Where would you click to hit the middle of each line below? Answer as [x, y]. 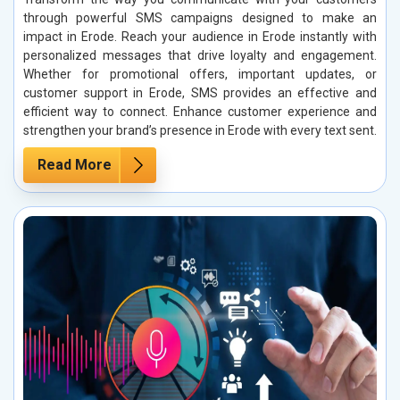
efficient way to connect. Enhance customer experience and [200, 111]
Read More [75, 164]
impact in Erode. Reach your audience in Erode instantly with [200, 36]
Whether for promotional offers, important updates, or [200, 74]
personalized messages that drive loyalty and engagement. [200, 55]
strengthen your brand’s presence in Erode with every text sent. [200, 130]
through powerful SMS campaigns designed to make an [200, 17]
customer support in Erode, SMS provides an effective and [200, 92]
